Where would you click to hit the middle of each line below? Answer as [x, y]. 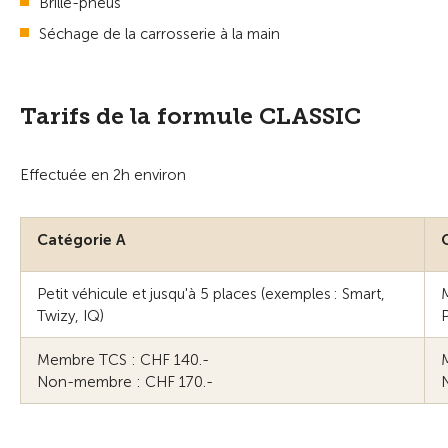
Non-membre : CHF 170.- [125, 381]
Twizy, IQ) [70, 315]
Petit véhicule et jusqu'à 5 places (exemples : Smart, [211, 293]
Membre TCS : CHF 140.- [123, 359]
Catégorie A [81, 239]
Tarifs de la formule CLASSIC [190, 115]
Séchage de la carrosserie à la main [159, 33]
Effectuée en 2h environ [103, 174]
